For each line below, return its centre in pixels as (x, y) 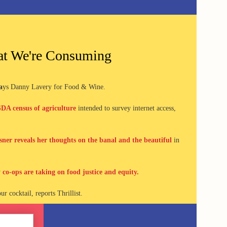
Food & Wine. (85, 87)
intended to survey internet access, (126, 108)
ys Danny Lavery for (32, 87)
